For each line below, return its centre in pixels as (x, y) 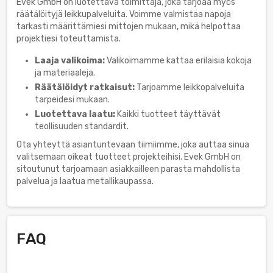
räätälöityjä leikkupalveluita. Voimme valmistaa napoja (124, 14)
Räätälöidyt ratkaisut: (85, 87)
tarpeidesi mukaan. (72, 99)
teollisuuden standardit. (82, 126)
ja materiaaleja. (65, 73)
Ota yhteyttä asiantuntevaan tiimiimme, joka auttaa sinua (133, 144)
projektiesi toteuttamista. (69, 38)
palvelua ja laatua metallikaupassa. (85, 181)
